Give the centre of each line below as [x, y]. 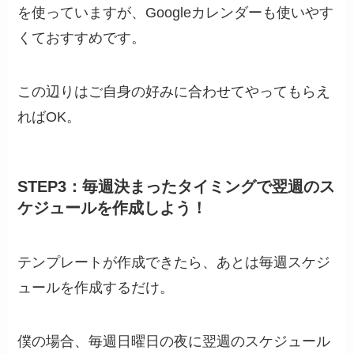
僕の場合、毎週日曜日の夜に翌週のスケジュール [174, 342]
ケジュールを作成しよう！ [113, 207]
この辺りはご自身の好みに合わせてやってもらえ [174, 91]
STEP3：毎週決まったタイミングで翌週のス [177, 186]
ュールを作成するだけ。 [96, 288]
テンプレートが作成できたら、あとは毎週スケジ [174, 263]
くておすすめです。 [82, 38]
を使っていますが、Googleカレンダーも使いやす [176, 12]
